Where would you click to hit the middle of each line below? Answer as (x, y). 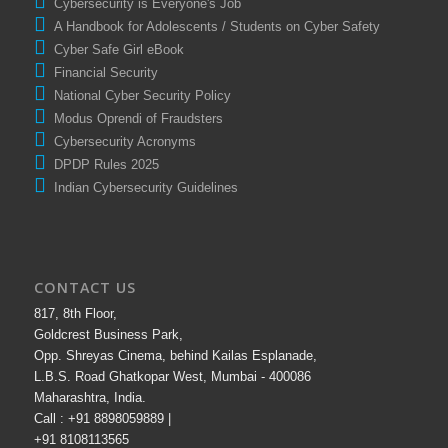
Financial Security (101, 72)
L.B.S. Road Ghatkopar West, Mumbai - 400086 (172, 376)
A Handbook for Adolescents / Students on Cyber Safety (212, 26)
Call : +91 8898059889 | (102, 418)
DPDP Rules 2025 (102, 164)
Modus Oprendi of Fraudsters (134, 118)
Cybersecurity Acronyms (120, 141)
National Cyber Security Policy (138, 95)
